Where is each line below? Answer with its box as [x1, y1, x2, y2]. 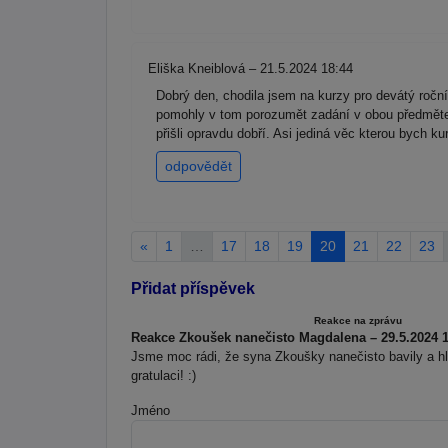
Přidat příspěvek [131, 279, 255, 297]
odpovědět [165, 158, 232, 175]
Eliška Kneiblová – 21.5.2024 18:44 [148, 61, 353, 77]
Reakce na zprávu [313, 314, 402, 326]
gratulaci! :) [131, 367, 196, 383]
